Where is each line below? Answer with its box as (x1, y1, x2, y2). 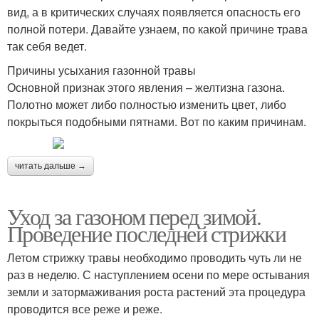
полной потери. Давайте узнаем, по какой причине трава (7, 21, 308, 37)
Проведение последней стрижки (7, 218, 286, 249)
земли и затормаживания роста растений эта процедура (7, 283, 305, 300)
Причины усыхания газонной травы (7, 62, 196, 78)
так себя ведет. (7, 38, 87, 54)
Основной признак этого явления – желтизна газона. (7, 79, 285, 95)
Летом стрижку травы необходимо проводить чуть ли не (7, 249, 302, 266)
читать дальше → (15, 161, 86, 171)
